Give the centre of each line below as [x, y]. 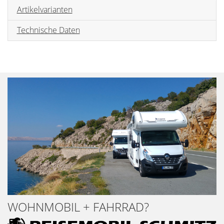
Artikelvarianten [44, 10]
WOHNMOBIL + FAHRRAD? [78, 206]
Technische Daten [48, 30]
